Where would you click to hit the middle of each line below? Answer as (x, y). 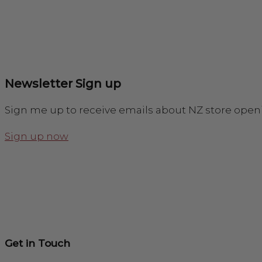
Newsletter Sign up (63, 84)
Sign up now (37, 136)
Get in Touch (37, 243)
